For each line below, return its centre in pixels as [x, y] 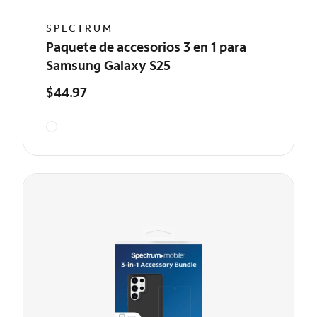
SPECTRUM [80, 28]
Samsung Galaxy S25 [108, 65]
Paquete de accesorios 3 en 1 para [146, 47]
